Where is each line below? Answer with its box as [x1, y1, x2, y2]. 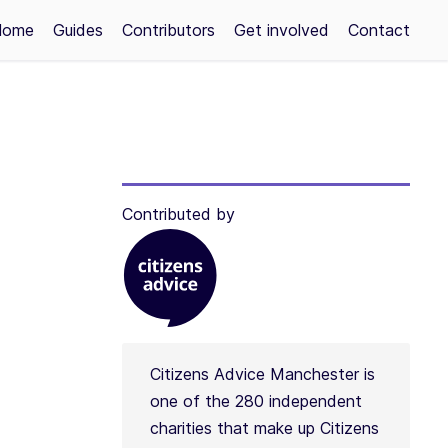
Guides [53, 20, 103, 40]
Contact [348, 20, 410, 40]
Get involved [234, 20, 329, 40]
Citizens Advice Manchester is [149, 364, 375, 384]
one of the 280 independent [149, 391, 362, 411]
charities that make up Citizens [149, 418, 379, 438]
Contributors [122, 20, 215, 40]
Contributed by [121, 204, 235, 224]
